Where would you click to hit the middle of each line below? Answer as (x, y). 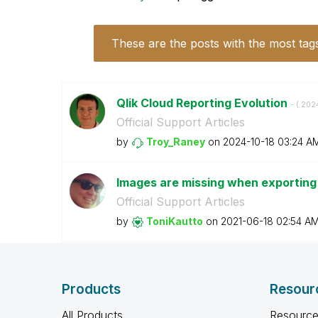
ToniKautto (174, 221)
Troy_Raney (175, 142)
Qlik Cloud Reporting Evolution (203, 103)
